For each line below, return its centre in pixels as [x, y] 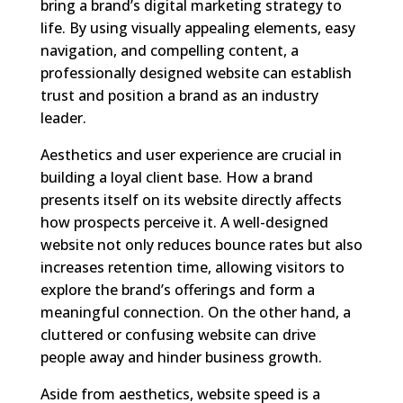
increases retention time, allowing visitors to [192, 267]
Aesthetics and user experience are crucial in [191, 154]
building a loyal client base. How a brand [176, 177]
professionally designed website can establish [196, 72]
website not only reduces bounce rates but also [201, 244]
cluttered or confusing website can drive [178, 334]
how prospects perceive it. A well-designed [184, 222]
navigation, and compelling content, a [169, 50]
